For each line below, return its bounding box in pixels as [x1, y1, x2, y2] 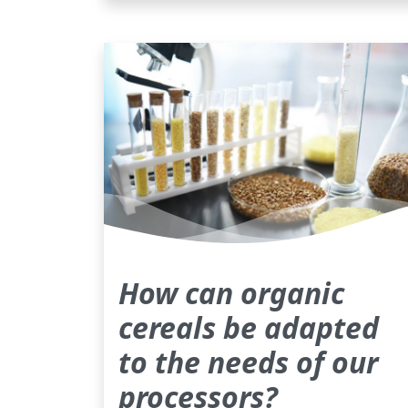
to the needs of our [118, 342, 378, 382]
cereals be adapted [118, 307, 379, 347]
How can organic [118, 272, 344, 312]
